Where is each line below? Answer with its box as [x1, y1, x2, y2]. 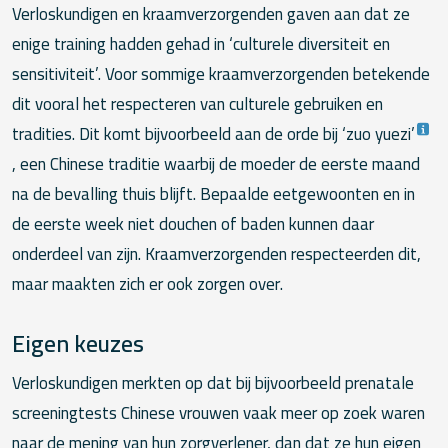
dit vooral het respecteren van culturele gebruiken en [12, 88, 383, 121]
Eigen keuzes [12, 321, 144, 366]
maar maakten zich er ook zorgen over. [12, 268, 283, 301]
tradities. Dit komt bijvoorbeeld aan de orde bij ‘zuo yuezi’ [12, 118, 415, 151]
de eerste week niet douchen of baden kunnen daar [12, 208, 374, 241]
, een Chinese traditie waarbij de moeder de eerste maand [12, 148, 420, 181]
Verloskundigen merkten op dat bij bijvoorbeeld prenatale [12, 366, 414, 399]
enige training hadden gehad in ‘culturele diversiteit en [12, 28, 390, 61]
